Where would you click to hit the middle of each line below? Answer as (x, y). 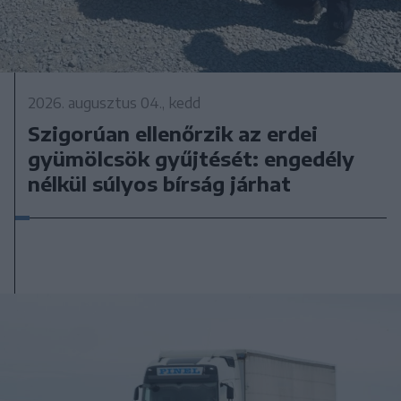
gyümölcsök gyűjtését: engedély (192, 158)
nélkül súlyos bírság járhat (160, 183)
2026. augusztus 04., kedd (115, 102)
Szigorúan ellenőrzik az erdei (173, 133)
